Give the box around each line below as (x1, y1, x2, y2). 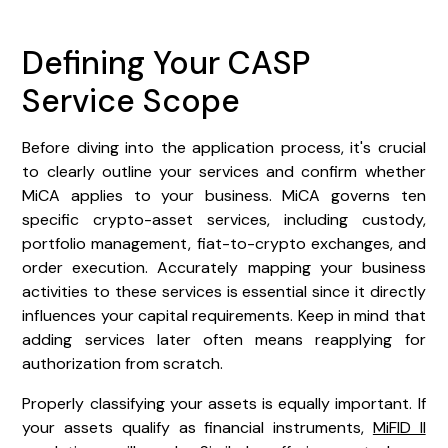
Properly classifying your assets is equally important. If (22, 392, 426, 414)
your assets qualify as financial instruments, (22, 416, 373, 438)
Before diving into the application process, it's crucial (22, 136, 426, 158)
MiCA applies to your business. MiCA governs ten (22, 184, 426, 206)
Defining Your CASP (22, 41, 311, 84)
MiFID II (372, 416, 426, 438)
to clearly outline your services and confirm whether (22, 160, 426, 182)
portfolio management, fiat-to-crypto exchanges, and (22, 232, 426, 254)
